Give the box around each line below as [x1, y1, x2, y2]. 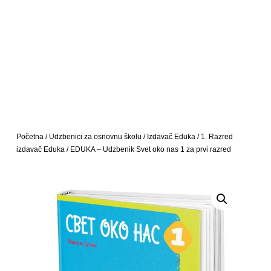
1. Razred [200, 132, 233, 142]
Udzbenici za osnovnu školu [48, 132, 142, 142]
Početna [16, 132, 44, 142]
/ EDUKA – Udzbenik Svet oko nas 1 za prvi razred [64, 145, 231, 154]
